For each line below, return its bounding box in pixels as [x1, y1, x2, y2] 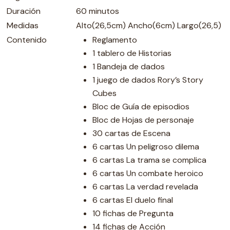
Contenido [7, 34, 47, 45]
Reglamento [92, 34, 137, 45]
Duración [7, 6, 41, 16]
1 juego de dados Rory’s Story [92, 74, 203, 85]
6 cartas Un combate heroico [92, 168, 203, 179]
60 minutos [76, 6, 119, 16]
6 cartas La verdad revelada [92, 181, 200, 192]
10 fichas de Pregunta [92, 208, 174, 219]
